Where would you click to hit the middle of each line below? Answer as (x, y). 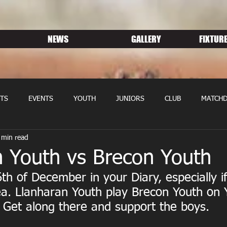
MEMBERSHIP (77, 139)
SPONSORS (137, 139)
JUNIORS (130, 99)
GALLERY (146, 39)
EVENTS (41, 99)
